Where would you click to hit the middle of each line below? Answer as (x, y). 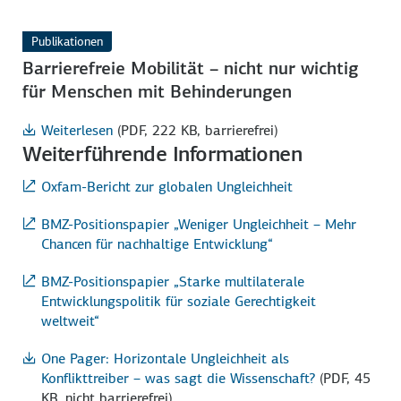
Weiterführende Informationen (162, 154)
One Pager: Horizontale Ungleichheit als (166, 358)
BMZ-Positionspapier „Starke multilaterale (173, 281)
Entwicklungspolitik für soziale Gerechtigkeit (179, 301)
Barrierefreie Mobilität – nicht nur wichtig (191, 68)
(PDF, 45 (346, 378)
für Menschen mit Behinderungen (158, 91)
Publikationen (68, 41)
